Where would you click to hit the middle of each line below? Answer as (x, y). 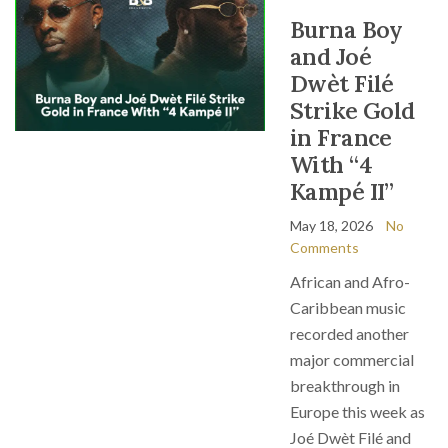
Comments (324, 247)
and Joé (330, 56)
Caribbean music (348, 307)
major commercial (352, 359)
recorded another (349, 333)
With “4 (331, 164)
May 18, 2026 (331, 225)
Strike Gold (352, 110)
